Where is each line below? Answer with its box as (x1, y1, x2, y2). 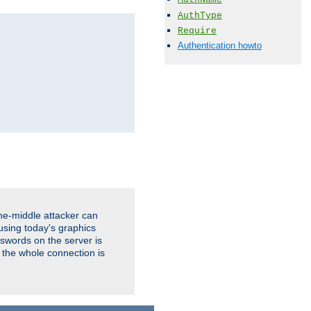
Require (178, 25, 217, 36)
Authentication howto (178, 40, 262, 51)
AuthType (178, 10, 222, 21)
